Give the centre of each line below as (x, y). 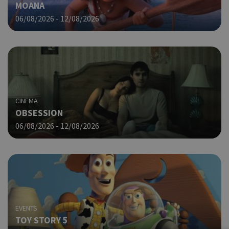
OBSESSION (39, 112)
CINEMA (27, 100)
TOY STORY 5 (42, 220)
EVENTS (26, 208)
